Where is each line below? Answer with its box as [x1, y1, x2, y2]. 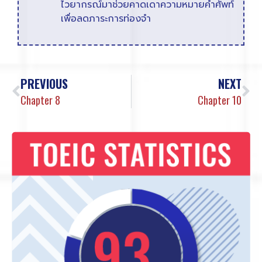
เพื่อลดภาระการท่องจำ [61, 12, 151, 26]
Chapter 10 [198, 92, 242, 108]
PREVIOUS [20, 75, 68, 93]
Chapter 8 [20, 92, 60, 108]
